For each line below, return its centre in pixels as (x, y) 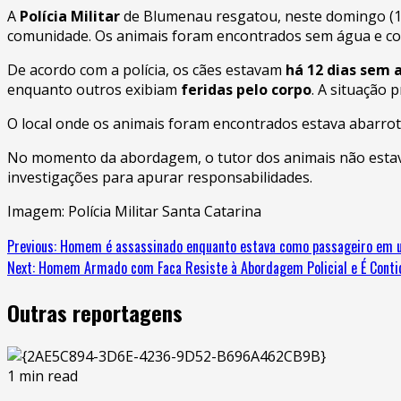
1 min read (43, 375)
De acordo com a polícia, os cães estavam (146, 69)
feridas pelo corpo (246, 89)
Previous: (32, 246)
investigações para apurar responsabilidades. (160, 177)
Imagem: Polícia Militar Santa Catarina (134, 211)
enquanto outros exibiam (94, 89)
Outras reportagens (95, 312)
